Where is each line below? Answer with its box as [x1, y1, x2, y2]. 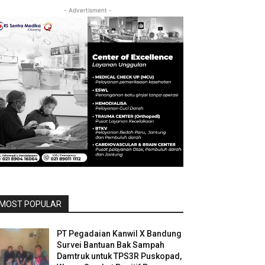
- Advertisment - [63, 7, 112, 14]
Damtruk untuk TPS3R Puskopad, [57, 251, 182, 261]
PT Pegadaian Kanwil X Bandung [57, 229, 182, 239]
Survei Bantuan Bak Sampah [57, 240, 165, 250]
